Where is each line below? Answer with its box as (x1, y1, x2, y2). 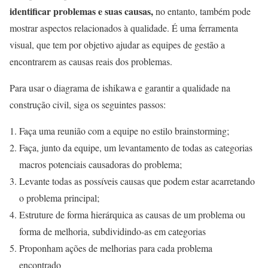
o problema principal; (19, 191, 99, 204)
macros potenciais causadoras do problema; (19, 157, 185, 170)
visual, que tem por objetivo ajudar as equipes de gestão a (10, 38, 225, 51)
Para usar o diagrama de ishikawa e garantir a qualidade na (10, 81, 230, 94)
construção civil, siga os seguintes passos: (10, 98, 169, 111)
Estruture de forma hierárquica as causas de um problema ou (19, 208, 245, 221)
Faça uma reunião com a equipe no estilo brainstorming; (19, 124, 232, 137)
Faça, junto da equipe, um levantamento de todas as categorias (19, 141, 252, 154)
